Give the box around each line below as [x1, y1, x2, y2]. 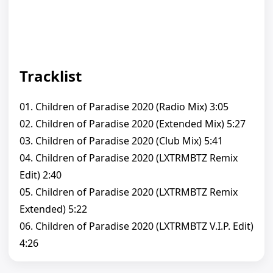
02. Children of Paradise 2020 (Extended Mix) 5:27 [19, 117, 246, 131]
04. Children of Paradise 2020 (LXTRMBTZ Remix [19, 151, 238, 165]
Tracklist [19, 66, 82, 87]
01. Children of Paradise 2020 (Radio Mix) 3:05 [19, 100, 229, 114]
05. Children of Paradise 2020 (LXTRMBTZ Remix [19, 185, 238, 199]
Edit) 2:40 [19, 168, 62, 182]
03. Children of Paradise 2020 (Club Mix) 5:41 [19, 134, 223, 148]
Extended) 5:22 [19, 202, 87, 216]
